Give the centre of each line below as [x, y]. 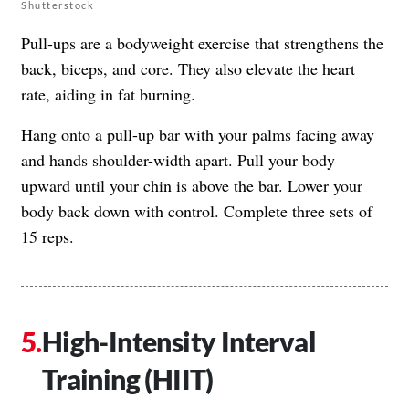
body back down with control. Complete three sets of [197, 210]
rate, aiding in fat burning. [108, 94]
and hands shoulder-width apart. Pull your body [178, 159]
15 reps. [47, 236]
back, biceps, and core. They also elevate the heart [188, 68]
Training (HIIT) [127, 378]
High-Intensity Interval [179, 341]
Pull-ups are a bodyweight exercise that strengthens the [202, 42]
